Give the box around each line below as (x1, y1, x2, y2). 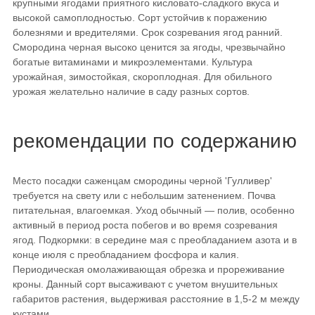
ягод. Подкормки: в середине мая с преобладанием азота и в (13, 234, 297, 246)
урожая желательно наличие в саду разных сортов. (13, 86, 250, 98)
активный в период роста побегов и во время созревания (13, 219, 278, 231)
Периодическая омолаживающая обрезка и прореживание (13, 264, 285, 276)
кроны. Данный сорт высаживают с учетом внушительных (13, 278, 278, 290)
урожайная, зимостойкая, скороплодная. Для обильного (13, 71, 272, 83)
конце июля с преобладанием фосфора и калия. (13, 249, 239, 261)
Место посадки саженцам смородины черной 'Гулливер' (13, 175, 272, 187)
